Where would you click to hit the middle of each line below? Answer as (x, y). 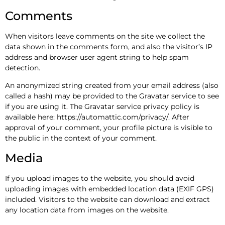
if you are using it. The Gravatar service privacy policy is (102, 107)
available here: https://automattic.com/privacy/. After (97, 117)
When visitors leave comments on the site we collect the (105, 36)
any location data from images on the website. (87, 210)
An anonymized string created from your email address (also (112, 86)
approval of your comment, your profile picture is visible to (109, 128)
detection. (23, 68)
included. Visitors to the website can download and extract (107, 199)
